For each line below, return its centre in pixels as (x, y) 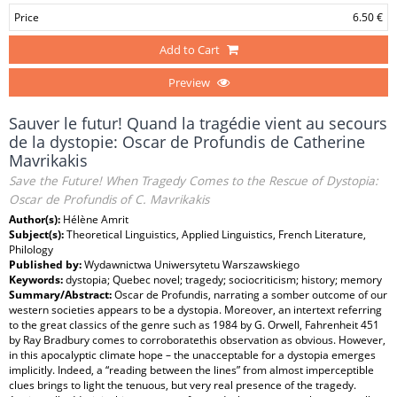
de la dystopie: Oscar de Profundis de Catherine (187, 142)
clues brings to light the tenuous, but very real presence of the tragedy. (183, 385)
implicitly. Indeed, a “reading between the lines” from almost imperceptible (191, 370)
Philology (31, 249)
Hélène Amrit (96, 219)
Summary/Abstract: (62, 295)
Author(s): (36, 219)
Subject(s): (38, 234)
